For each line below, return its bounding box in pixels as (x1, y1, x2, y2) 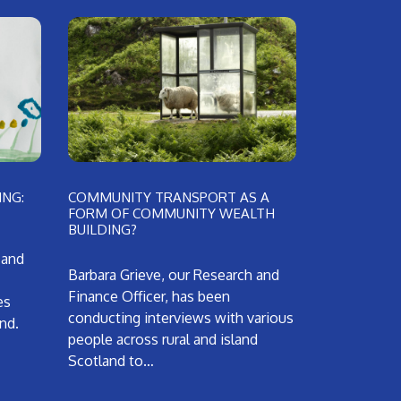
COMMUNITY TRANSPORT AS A (68, 188, 269, 207)
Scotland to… (68, 352, 154, 371)
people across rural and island (68, 330, 258, 349)
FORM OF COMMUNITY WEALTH (68, 204, 275, 223)
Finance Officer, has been (68, 287, 230, 306)
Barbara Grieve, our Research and (68, 266, 279, 285)
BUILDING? (68, 220, 137, 239)
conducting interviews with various (68, 309, 294, 328)
